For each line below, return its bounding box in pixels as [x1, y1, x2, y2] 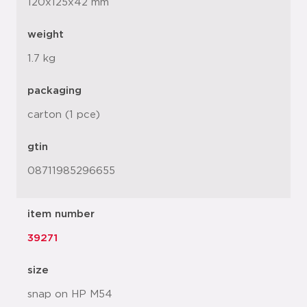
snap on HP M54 [27, 289, 112, 300]
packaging [27, 86, 82, 97]
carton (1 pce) [27, 110, 100, 121]
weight [27, 29, 64, 40]
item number [27, 209, 95, 220]
